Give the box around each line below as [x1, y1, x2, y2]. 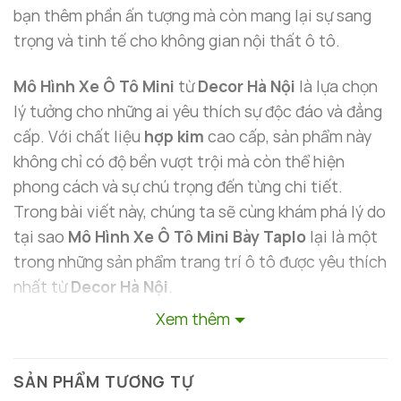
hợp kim [144, 125, 204, 148]
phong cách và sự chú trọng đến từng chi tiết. [13, 175, 343, 198]
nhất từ [13, 276, 71, 298]
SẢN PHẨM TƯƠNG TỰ [13, 371, 194, 393]
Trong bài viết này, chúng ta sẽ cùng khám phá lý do [13, 200, 386, 223]
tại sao [13, 226, 68, 248]
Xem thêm [156, 308, 230, 330]
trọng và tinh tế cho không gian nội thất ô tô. [13, 30, 340, 52]
